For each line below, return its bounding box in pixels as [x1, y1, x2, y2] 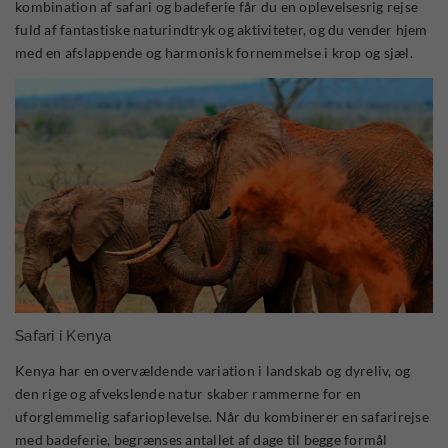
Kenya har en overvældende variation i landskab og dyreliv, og [15, 362, 411, 380]
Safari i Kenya [15, 327, 112, 346]
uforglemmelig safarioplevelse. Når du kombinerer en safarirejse [15, 408, 429, 426]
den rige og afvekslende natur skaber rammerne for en [15, 385, 361, 403]
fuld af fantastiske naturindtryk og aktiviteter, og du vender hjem [15, 21, 428, 38]
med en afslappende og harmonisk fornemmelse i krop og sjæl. [15, 44, 413, 61]
